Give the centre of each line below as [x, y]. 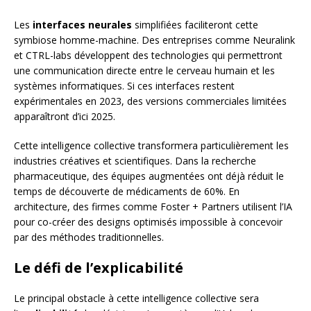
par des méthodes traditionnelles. [89, 237]
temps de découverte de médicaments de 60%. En [127, 191]
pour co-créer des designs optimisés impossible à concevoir [148, 221]
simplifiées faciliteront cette [195, 24]
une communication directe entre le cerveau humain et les [144, 70]
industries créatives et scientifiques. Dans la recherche [135, 160]
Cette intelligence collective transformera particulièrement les [151, 145]
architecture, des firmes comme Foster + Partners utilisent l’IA [153, 206]
